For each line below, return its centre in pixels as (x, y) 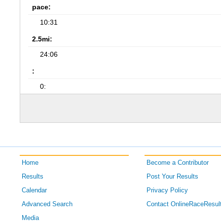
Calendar (35, 190)
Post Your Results (172, 177)
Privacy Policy (167, 190)
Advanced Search (47, 204)
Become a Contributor (177, 163)
